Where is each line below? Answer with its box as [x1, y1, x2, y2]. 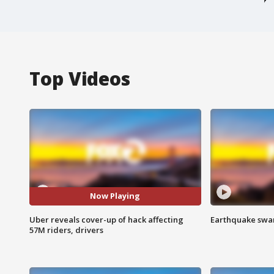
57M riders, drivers [29, 224, 103, 235]
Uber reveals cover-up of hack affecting [29, 213, 183, 225]
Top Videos [29, 65, 130, 91]
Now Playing [90, 190, 141, 202]
